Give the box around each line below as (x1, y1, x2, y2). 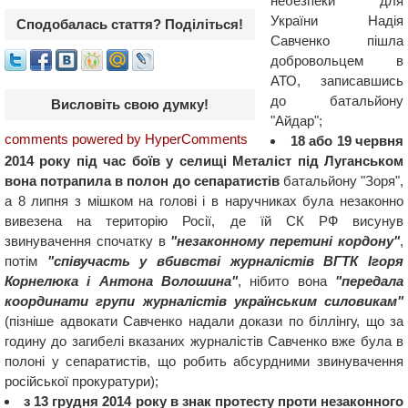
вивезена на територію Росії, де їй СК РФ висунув (5, 213, 403, 229)
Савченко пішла (270, 33, 403, 48)
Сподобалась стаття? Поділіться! (16, 16, 243, 32)
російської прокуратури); (5, 373, 158, 389)
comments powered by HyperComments (5, 131, 248, 147)
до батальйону (270, 93, 403, 108)
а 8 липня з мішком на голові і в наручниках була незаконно (5, 193, 403, 209)
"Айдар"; (270, 113, 322, 128)
